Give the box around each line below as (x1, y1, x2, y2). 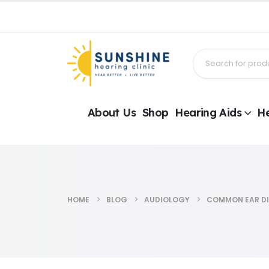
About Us (88, 106, 136, 120)
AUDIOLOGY (144, 195, 190, 205)
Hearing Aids (175, 106, 241, 120)
